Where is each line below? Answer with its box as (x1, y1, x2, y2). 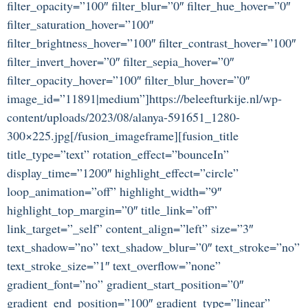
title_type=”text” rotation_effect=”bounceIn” (7, 146, 229, 163)
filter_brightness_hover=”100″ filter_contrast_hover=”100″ (7, 34, 296, 52)
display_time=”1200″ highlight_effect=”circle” (7, 164, 239, 181)
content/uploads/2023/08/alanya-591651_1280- (7, 109, 240, 126)
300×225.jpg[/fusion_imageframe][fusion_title (7, 127, 239, 144)
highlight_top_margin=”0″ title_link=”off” (7, 201, 217, 219)
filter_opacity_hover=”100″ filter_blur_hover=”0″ (7, 71, 250, 89)
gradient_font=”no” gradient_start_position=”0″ (7, 276, 243, 293)
